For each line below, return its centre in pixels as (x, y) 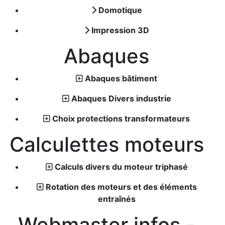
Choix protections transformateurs (121, 119)
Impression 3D (120, 30)
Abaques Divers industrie (121, 98)
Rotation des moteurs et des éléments (121, 187)
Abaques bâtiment (121, 78)
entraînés (117, 199)
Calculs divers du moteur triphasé (121, 167)
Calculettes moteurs (106, 144)
